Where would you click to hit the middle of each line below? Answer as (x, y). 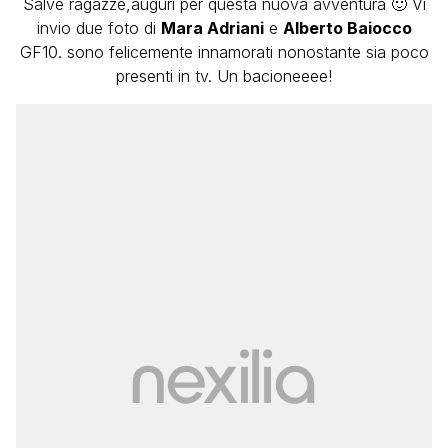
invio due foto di (98, 28)
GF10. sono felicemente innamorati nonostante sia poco (224, 52)
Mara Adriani (212, 28)
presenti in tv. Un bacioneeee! (224, 76)
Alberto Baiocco (347, 28)
